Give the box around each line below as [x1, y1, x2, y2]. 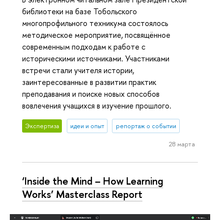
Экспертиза [25, 122, 59, 131]
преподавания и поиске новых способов [22, 88, 160, 99]
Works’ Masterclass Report [22, 187, 142, 201]
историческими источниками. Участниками [22, 53, 169, 64]
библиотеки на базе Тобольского [22, 5, 137, 17]
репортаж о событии [115, 122, 176, 131]
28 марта [168, 139, 195, 149]
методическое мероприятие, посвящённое [22, 29, 170, 40]
